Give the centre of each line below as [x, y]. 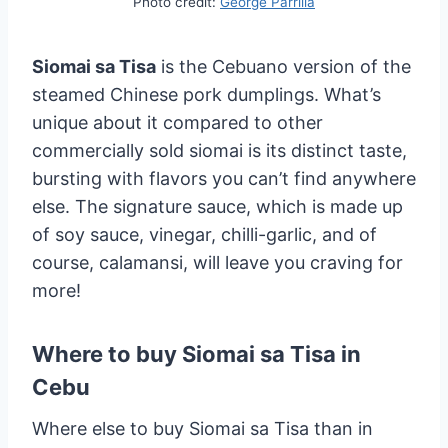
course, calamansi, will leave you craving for [217, 263]
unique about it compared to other [177, 123]
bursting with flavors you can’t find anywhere [224, 179]
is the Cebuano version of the [283, 67]
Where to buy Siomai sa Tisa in [196, 354]
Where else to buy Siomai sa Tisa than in [202, 429]
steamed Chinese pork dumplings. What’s [206, 95]
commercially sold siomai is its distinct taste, [219, 151]
